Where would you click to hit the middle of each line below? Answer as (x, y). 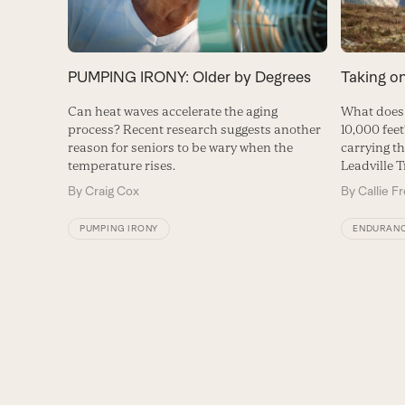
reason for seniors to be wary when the (180, 148)
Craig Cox (112, 191)
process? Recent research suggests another (194, 130)
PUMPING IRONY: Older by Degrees (189, 77)
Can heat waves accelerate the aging (172, 112)
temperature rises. (121, 166)
